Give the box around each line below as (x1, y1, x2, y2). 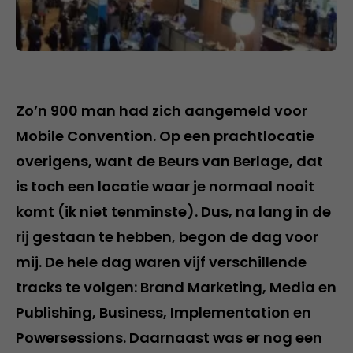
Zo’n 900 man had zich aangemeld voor (16, 100, 307, 121)
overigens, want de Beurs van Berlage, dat (16, 150, 323, 171)
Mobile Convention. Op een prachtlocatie (16, 125, 314, 146)
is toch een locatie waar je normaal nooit (16, 176, 314, 196)
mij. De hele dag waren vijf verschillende (16, 251, 307, 272)
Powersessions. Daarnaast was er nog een (16, 327, 322, 347)
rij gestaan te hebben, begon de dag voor (16, 226, 318, 247)
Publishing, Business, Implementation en (16, 302, 311, 322)
